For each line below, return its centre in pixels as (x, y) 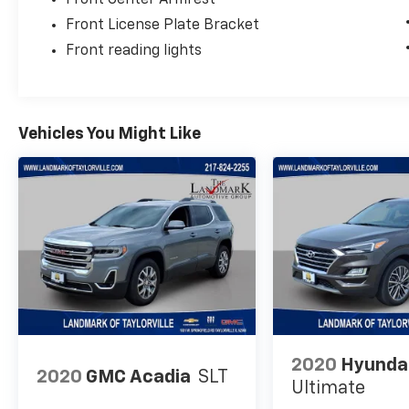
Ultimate (329, 388)
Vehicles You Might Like (110, 135)
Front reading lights (134, 52)
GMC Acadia (138, 377)
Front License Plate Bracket (163, 26)
